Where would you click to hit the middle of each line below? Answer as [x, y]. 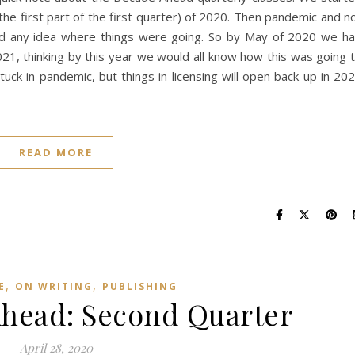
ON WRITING [54, 286]
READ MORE [56, 152]
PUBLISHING [140, 286]
